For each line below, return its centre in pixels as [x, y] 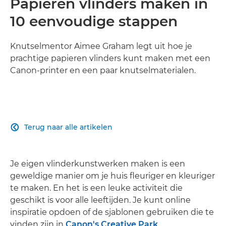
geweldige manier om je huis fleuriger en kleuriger [112, 176]
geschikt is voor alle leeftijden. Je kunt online [100, 200]
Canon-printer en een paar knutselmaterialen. [103, 70]
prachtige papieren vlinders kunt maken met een [110, 58]
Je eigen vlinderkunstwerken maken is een [98, 164]
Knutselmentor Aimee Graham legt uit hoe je [101, 46]
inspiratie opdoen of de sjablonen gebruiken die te [112, 212]
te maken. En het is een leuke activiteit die [96, 188]
